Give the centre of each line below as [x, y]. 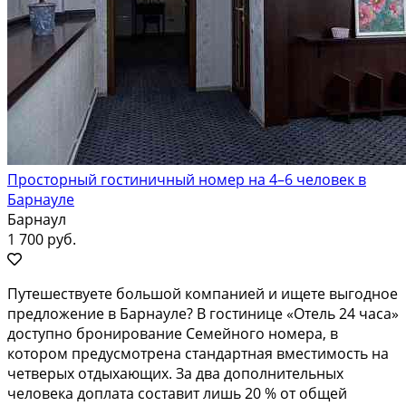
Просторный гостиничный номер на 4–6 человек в [187, 179]
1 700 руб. [42, 239]
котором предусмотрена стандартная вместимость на [198, 353]
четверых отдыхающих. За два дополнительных [175, 373]
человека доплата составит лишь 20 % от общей [177, 393]
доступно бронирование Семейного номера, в [173, 333]
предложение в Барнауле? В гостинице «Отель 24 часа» [203, 313]
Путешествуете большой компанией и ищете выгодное [203, 293]
